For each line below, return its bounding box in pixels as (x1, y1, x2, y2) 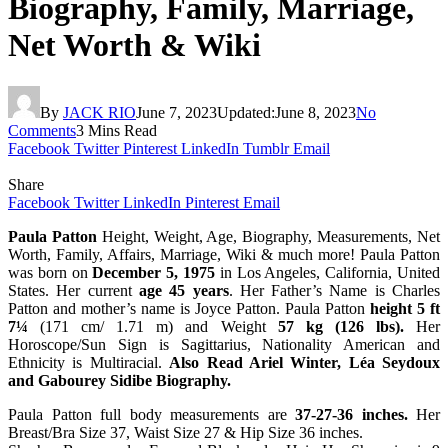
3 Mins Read (76, 121, 157, 139)
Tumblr (243, 139, 289, 157)
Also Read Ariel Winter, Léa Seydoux (169, 353, 440, 371)
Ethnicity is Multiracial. (8, 353, 170, 371)
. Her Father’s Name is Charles (228, 281, 441, 299)
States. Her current (8, 281, 139, 299)
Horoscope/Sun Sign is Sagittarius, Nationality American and (8, 335, 440, 353)
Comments (8, 121, 76, 139)
